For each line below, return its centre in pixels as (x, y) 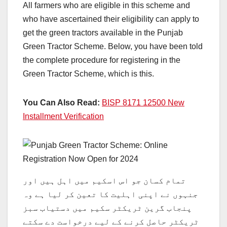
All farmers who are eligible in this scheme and (106, 6)
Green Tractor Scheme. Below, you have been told (113, 47)
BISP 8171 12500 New (143, 103)
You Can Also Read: (61, 103)
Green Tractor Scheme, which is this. (88, 74)
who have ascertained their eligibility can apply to (111, 19)
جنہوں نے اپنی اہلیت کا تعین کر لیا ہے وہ (110, 195)
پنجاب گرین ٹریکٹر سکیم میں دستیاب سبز (107, 208)
